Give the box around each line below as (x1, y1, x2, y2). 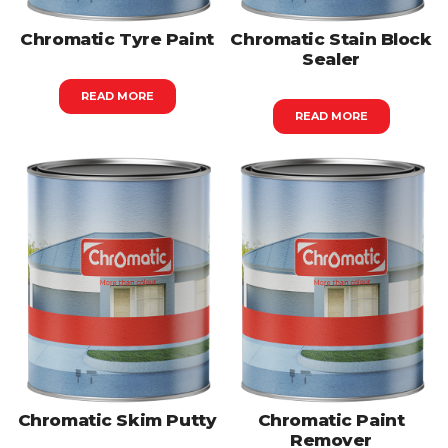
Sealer (302, 48, 360, 69)
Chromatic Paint (257, 410, 405, 431)
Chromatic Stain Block (230, 28, 432, 49)
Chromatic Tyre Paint (20, 28, 214, 49)
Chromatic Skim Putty (17, 410, 217, 431)
